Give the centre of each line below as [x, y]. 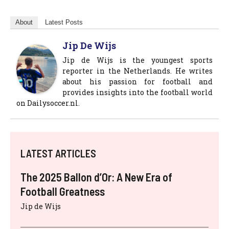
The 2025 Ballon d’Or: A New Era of [96, 177]
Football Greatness [63, 191]
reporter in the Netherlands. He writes [138, 71]
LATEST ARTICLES [58, 153]
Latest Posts [64, 22]
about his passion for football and [138, 82]
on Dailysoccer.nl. [48, 103]
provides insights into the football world [138, 92]
